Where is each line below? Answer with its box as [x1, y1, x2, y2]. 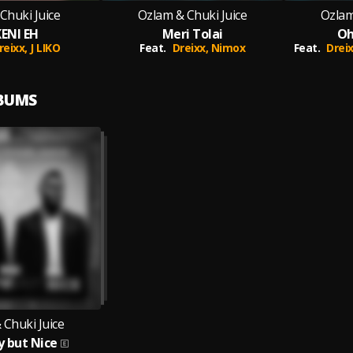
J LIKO [30, 40, 61, 55]
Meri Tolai [162, 25, 223, 43]
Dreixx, [172, 40, 211, 55]
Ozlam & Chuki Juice [137, 6, 247, 24]
